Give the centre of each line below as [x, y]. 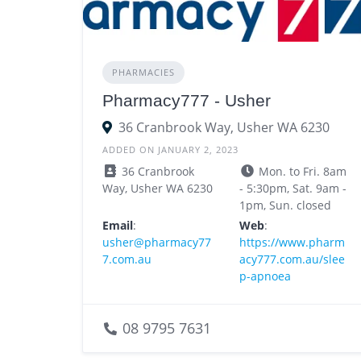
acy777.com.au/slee [293, 259]
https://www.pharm [293, 243]
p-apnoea [266, 276]
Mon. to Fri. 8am [301, 172]
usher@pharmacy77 [157, 243]
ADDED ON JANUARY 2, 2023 [170, 150]
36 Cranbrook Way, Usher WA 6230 [224, 128]
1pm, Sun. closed [286, 205]
